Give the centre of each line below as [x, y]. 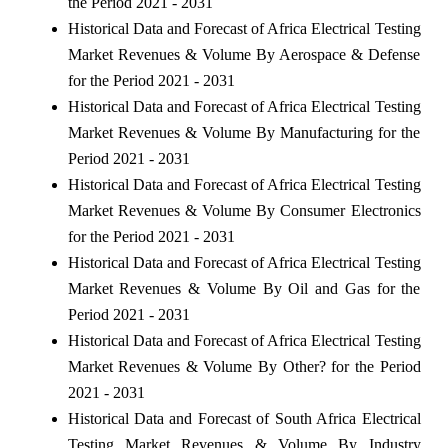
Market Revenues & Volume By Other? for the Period [244, 366]
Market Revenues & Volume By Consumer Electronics [244, 210]
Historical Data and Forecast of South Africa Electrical [244, 418]
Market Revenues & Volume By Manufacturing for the [244, 132]
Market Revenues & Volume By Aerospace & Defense [244, 54]
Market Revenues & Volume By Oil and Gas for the [244, 288]
